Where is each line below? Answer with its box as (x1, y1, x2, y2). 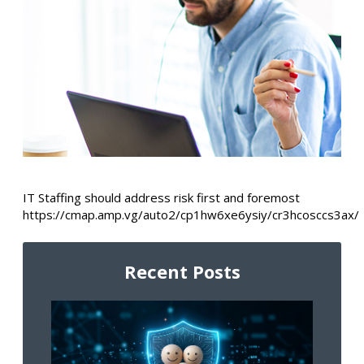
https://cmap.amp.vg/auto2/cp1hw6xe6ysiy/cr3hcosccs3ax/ (23, 206, 359, 223)
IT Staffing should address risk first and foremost (23, 189, 300, 206)
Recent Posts (123, 258, 240, 284)
